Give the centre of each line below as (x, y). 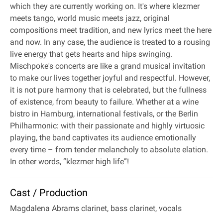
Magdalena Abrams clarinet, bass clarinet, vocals (96, 208)
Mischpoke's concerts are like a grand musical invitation (108, 66)
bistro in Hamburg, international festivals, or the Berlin (104, 114)
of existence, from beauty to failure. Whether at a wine (104, 102)
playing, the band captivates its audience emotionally (103, 138)
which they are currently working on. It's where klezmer (105, 6)
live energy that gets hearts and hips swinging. (91, 54)
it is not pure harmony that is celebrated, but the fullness (108, 90)
